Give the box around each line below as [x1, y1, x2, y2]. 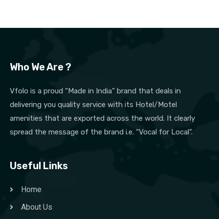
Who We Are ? [10, 61, 71, 73]
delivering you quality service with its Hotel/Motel [10, 100, 177, 109]
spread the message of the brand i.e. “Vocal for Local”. [10, 127, 193, 136]
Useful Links [10, 159, 68, 172]
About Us [21, 202, 52, 212]
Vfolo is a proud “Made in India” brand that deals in [10, 86, 181, 95]
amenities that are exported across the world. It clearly [10, 113, 195, 123]
